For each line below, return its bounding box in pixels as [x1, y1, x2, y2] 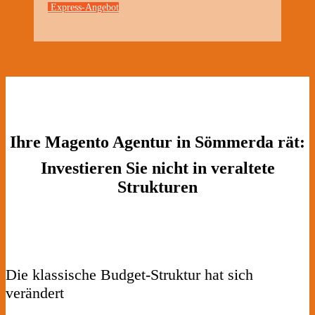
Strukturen [117, 177, 198, 196]
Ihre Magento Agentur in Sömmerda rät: [10, 132, 305, 151]
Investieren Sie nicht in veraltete [40, 158, 275, 177]
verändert [6, 283, 64, 302]
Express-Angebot [48, 1, 119, 13]
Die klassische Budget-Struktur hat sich [6, 265, 253, 283]
